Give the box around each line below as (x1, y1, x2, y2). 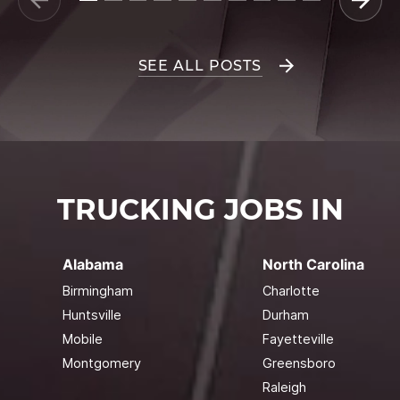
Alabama (62, 254, 123, 273)
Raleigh (262, 379, 306, 395)
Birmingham (62, 282, 133, 298)
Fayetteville (262, 330, 334, 346)
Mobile (62, 330, 103, 346)
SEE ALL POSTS (137, 56, 262, 74)
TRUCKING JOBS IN (56, 191, 344, 227)
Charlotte (262, 282, 320, 298)
